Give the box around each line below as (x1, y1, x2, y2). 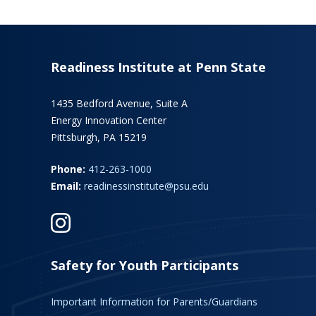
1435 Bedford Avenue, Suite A (51, 97, 188, 110)
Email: (51, 179, 81, 193)
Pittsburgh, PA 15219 (51, 130, 147, 144)
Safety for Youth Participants (51, 257, 238, 274)
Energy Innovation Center (51, 114, 166, 127)
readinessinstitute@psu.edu (84, 179, 209, 193)
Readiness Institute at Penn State (51, 59, 266, 75)
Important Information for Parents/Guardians (51, 295, 257, 308)
